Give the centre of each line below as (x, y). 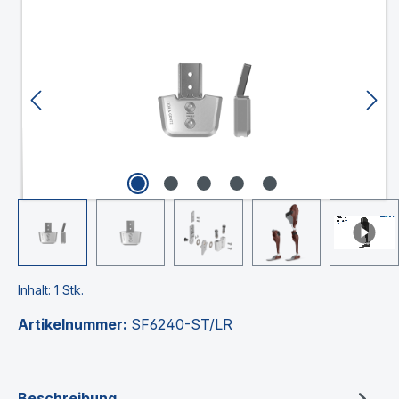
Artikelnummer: (74, 324)
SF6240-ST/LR (182, 324)
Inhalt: (36, 289)
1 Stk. (69, 289)
